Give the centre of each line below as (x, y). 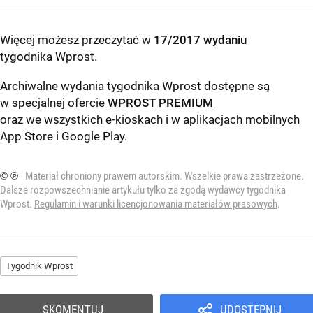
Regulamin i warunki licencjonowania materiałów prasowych (156, 204)
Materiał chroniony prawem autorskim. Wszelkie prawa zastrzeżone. (165, 176)
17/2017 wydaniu (200, 40)
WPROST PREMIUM (160, 103)
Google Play (93, 137)
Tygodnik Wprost (39, 266)
